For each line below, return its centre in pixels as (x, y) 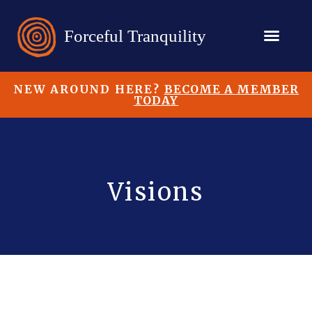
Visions (156, 192)
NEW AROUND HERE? (88, 89)
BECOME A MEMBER (232, 89)
